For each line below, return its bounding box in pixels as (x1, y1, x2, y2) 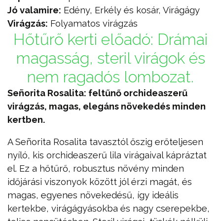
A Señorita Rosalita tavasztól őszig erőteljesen (7, 137, 203, 147)
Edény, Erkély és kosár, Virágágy (61, 4, 200, 15)
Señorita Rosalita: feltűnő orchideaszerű (7, 87, 187, 98)
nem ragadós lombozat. (27, 67, 194, 86)
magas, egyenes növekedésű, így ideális (7, 190, 179, 201)
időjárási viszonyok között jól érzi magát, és (7, 177, 192, 187)
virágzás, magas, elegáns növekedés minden (7, 101, 206, 111)
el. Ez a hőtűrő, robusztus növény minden (7, 163, 184, 174)
